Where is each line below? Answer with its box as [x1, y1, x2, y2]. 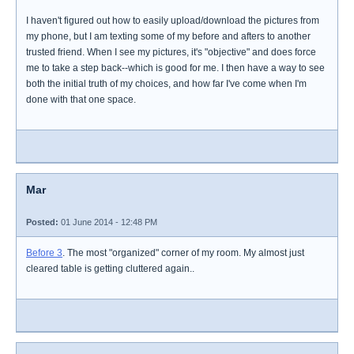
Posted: [26, 217, 58, 227]
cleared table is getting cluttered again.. [26, 263, 194, 274]
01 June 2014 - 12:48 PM [58, 217, 157, 227]
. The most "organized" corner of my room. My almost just [62, 247, 304, 258]
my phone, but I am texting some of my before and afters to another [26, 31, 311, 42]
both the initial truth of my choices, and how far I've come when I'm [26, 78, 307, 89]
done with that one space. [26, 94, 136, 105]
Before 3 [26, 247, 62, 258]
